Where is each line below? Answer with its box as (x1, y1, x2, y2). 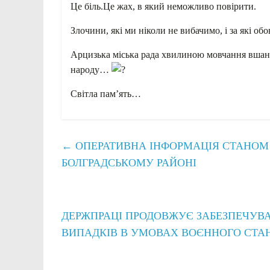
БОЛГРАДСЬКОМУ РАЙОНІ (61, 156, 196, 169)
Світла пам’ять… (71, 88, 141, 99)
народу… (71, 64, 111, 75)
